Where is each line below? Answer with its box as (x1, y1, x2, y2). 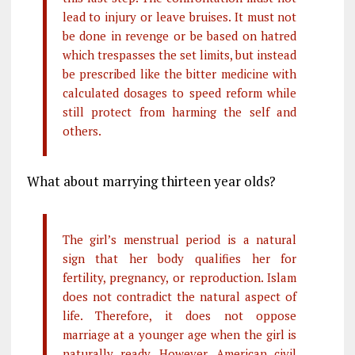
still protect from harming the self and (62, 103, 297, 120)
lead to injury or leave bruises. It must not (62, 8, 297, 25)
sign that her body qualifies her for (62, 250, 297, 266)
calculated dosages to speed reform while (62, 84, 297, 101)
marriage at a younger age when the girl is (62, 326, 297, 342)
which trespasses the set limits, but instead (62, 46, 297, 63)
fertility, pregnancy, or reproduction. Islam (62, 269, 297, 285)
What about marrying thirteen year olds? (26, 171, 276, 190)
